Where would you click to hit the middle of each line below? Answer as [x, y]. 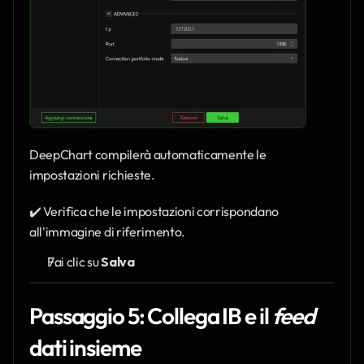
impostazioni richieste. [92, 174]
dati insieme [85, 348]
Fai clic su [74, 261]
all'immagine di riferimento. [108, 231]
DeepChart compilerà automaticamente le [148, 154]
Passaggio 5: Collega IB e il [151, 316]
